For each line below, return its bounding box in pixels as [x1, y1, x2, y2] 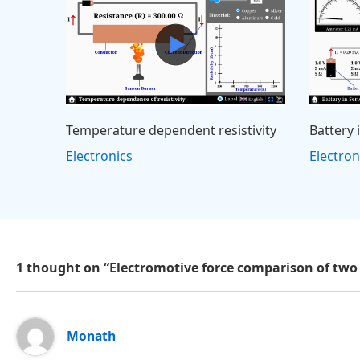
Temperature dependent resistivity [66, 121, 277, 139]
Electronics [66, 146, 133, 165]
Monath [67, 327, 117, 346]
